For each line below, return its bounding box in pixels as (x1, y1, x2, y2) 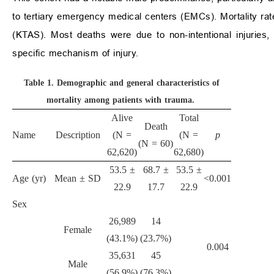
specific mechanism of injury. (12, 48, 139, 59)
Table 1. (24, 78, 54, 88)
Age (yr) (12, 173, 46, 184)
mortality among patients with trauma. (46, 95, 194, 105)
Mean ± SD (54, 173, 101, 184)
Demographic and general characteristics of (57, 78, 220, 88)
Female (64, 224, 92, 235)
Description (55, 130, 100, 141)
